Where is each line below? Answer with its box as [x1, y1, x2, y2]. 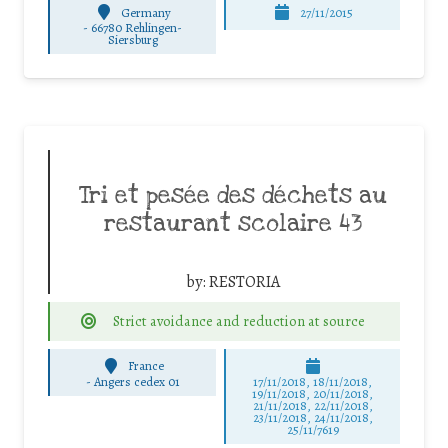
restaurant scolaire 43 [104, 209, 362, 240]
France [128, 357, 165, 375]
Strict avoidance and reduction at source [112, 311, 365, 331]
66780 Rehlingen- [91, 19, 183, 37]
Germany [121, 3, 172, 21]
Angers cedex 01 [93, 372, 180, 390]
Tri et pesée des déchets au [79, 181, 387, 212]
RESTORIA [209, 271, 280, 294]
